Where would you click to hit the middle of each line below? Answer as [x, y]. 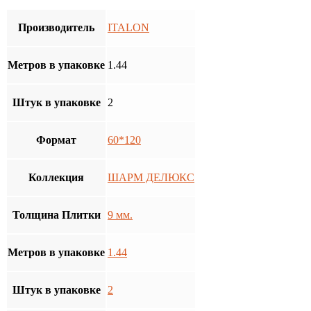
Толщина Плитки [56, 215]
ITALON [128, 27]
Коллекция [56, 177]
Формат [56, 140]
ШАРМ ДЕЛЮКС [151, 177]
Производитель [56, 27]
